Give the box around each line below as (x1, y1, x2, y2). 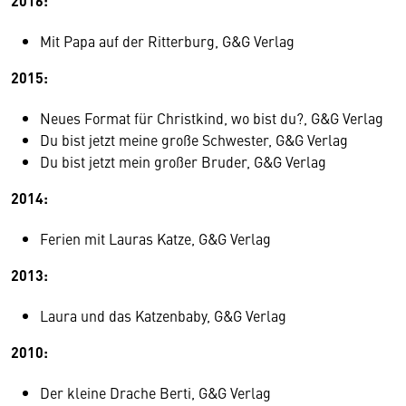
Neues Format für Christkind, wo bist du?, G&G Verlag (40, 108, 383, 129)
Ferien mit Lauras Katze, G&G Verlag (40, 228, 271, 249)
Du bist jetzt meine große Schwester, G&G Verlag (40, 130, 348, 150)
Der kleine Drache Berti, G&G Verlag (40, 382, 271, 403)
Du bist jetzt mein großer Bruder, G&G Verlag (40, 151, 326, 172)
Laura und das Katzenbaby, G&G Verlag (40, 305, 286, 326)
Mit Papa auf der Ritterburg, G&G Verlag (40, 31, 295, 52)
